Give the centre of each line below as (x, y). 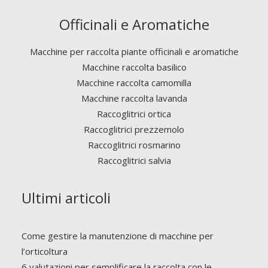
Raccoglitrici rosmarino (134, 145)
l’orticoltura (45, 251)
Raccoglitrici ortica (134, 114)
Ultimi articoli (66, 198)
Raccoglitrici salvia (134, 160)
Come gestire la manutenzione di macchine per (118, 236)
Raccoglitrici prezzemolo (134, 129)
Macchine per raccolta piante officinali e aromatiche (134, 51)
